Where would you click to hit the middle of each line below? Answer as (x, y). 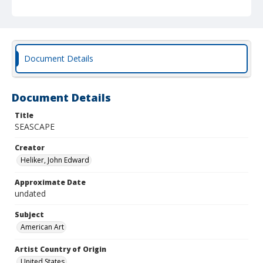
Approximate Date (50, 182)
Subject (29, 215)
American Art (42, 227)
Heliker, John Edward (55, 160)
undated (30, 193)
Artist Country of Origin (60, 249)
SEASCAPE (35, 127)
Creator (30, 148)
